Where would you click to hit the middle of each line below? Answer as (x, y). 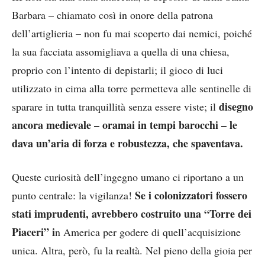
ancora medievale (51, 125)
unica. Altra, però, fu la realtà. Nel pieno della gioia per (132, 250)
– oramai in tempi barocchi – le (166, 125)
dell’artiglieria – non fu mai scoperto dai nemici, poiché (132, 33)
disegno (236, 106)
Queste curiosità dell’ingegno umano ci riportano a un (128, 177)
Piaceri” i (33, 232)
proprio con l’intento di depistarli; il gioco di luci (117, 70)
